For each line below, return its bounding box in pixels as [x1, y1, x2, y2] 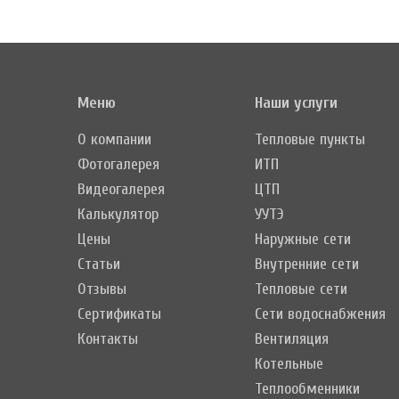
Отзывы [77, 280, 126, 299]
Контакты [77, 330, 138, 349]
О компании [77, 130, 151, 150]
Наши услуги [254, 94, 338, 113]
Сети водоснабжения [254, 305, 386, 324]
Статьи [77, 255, 120, 274]
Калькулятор [77, 205, 159, 224]
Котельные [254, 354, 323, 374]
